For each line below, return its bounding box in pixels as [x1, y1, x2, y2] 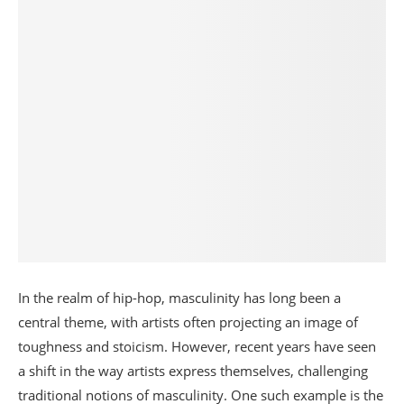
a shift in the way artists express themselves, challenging [18, 362, 368, 381]
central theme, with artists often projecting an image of [18, 313, 358, 332]
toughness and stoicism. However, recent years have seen [18, 337, 376, 356]
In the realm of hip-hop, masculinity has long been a [18, 289, 341, 308]
